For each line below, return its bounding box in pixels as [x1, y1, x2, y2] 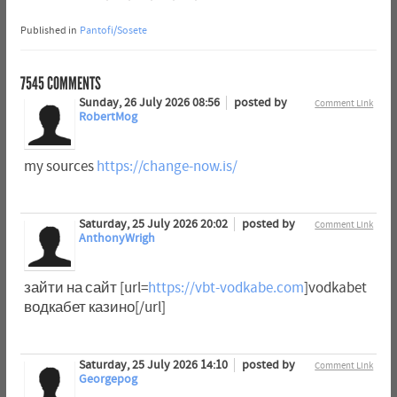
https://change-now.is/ [96, 159, 237, 175]
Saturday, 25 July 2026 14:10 [78, 358, 230, 373]
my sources [23, 159, 97, 175]
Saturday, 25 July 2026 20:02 [78, 217, 230, 232]
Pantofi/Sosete [79, 24, 147, 37]
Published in [19, 24, 77, 37]
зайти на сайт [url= [23, 280, 148, 297]
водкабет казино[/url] [23, 300, 166, 316]
